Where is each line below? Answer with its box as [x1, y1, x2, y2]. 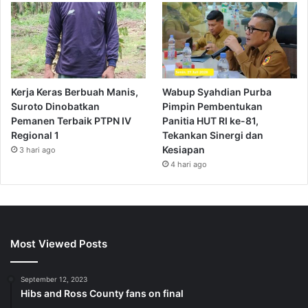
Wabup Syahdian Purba [162, 85, 272, 98]
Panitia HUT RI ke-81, [162, 114, 259, 126]
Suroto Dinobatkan [11, 100, 100, 112]
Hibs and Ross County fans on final [21, 287, 184, 299]
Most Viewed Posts [10, 236, 107, 250]
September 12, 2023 [21, 274, 87, 283]
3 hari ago [19, 144, 56, 155]
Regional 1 [11, 129, 59, 141]
